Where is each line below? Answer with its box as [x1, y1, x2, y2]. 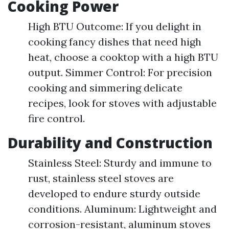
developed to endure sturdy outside [28, 187, 200, 200]
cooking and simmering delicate [28, 81, 182, 95]
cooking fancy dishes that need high [28, 35, 201, 49]
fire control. [28, 112, 85, 125]
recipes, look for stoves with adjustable [28, 97, 217, 110]
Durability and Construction [8, 133, 213, 153]
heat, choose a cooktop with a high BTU [28, 51, 218, 64]
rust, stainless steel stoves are [28, 172, 174, 185]
